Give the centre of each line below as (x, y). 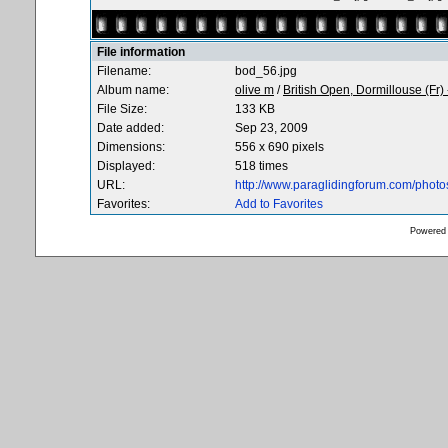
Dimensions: (131, 147)
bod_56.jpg (266, 71)
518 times (261, 166)
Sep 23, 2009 (271, 128)
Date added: (130, 128)
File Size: (122, 109)
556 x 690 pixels (279, 147)
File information (141, 52)
